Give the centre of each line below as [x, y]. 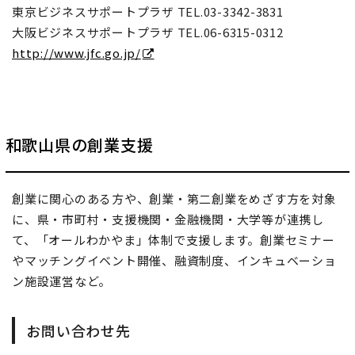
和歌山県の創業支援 [79, 144]
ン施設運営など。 [61, 281]
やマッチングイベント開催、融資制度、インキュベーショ [174, 260]
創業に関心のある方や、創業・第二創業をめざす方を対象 [174, 198]
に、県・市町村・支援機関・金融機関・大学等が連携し [168, 219]
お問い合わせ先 [78, 330]
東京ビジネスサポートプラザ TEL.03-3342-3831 [148, 11]
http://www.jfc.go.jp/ [76, 52]
